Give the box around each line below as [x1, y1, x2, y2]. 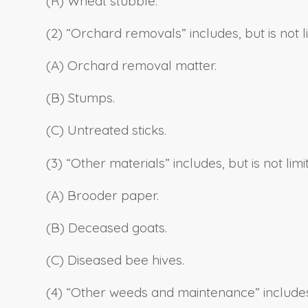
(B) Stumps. [46, 89, 115, 107]
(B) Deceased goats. [46, 219, 167, 236]
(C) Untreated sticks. [46, 122, 166, 139]
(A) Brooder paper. [46, 186, 159, 203]
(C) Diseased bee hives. [46, 252, 184, 269]
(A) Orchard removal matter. [46, 57, 217, 74]
